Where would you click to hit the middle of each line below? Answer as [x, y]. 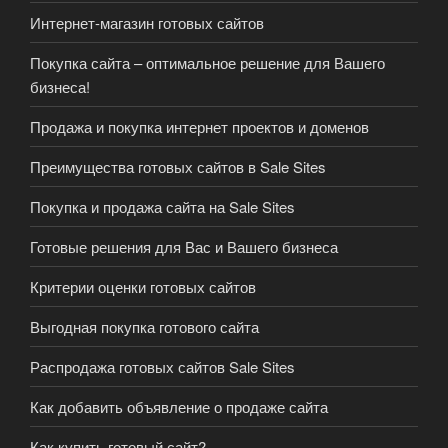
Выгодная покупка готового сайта [144, 326]
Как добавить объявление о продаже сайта [179, 406]
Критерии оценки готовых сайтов [143, 286]
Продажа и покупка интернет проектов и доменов [199, 126]
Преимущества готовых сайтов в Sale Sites [178, 166]
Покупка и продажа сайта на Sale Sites [162, 206]
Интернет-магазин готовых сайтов [147, 22]
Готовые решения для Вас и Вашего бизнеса [184, 246]
